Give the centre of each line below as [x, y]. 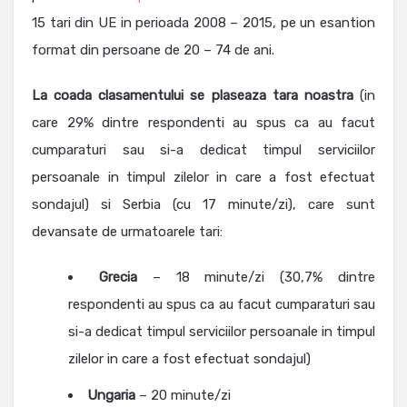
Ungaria [111, 396]
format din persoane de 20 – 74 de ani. [153, 50]
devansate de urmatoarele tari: [127, 232]
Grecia [118, 278]
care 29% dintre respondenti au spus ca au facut [203, 123]
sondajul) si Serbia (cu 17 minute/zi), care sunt [203, 205]
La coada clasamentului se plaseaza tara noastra [193, 96]
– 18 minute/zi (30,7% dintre [256, 278]
